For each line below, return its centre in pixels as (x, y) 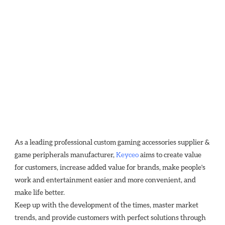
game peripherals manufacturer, (65, 154)
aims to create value (170, 154)
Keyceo (127, 154)
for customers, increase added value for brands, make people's (110, 167)
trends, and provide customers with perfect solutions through (110, 217)
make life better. (40, 192)
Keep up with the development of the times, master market (106, 204)
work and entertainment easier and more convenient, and (105, 179)
